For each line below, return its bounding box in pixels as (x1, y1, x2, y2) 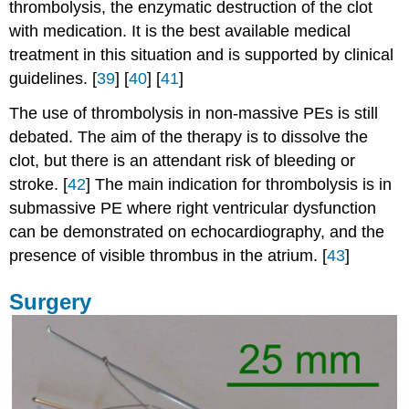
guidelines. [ (9, 68, 98, 88)
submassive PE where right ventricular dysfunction (9, 199, 377, 218)
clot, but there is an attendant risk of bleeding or (9, 152, 356, 171)
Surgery (9, 289, 92, 315)
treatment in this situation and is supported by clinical (9, 45, 394, 64)
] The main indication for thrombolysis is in (86, 175, 393, 194)
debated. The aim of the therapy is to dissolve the (9, 128, 369, 147)
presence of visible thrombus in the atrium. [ (9, 246, 328, 266)
